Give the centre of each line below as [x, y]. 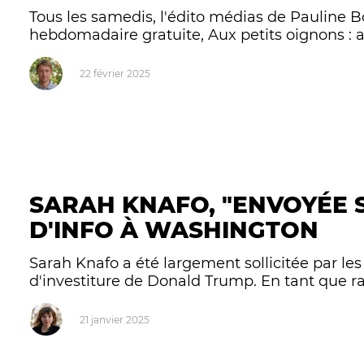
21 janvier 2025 [114, 320]
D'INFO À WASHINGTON [174, 230]
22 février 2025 [115, 74]
